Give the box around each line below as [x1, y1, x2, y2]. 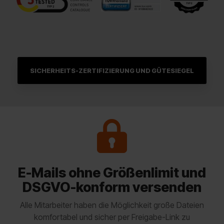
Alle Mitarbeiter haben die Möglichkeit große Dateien [20, 200, 204, 210]
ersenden [140, 179, 201, 196]
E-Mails [18, 164, 68, 181]
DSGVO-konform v [22, 179, 140, 196]
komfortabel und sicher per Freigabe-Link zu [34, 212, 190, 222]
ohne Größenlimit [68, 164, 181, 181]
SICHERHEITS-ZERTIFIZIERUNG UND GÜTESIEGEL [30, 66, 194, 75]
